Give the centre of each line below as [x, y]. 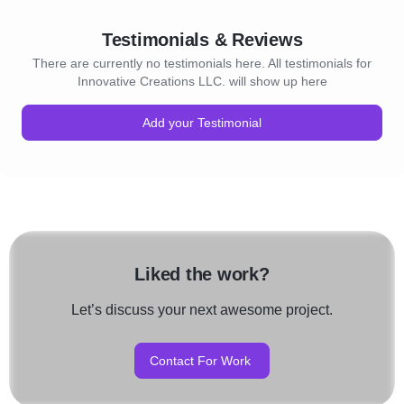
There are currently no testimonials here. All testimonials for [202, 63]
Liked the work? [202, 274]
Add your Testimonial [202, 123]
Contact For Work [200, 361]
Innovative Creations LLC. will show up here [202, 81]
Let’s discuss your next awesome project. [202, 310]
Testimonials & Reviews [202, 40]
